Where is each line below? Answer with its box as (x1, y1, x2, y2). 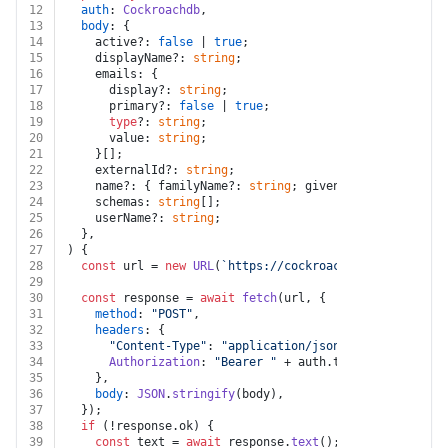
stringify (172, 387, 235, 401)
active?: (67, 35, 158, 49)
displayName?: (67, 51, 193, 65)
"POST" (151, 307, 193, 321)
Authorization (109, 355, 200, 369)
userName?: (67, 211, 172, 225)
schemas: (67, 195, 158, 209)
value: (67, 131, 158, 145)
